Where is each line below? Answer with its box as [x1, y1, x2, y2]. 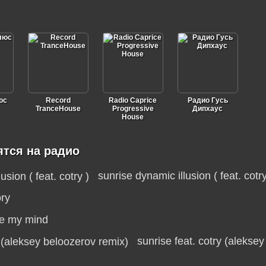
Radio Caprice [109, 96, 157, 104]
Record [45, 96, 71, 104]
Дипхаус [192, 104, 223, 113]
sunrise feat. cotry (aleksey [137, 235, 264, 248]
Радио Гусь [187, 96, 228, 104]
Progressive [112, 104, 154, 113]
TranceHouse [35, 104, 81, 113]
